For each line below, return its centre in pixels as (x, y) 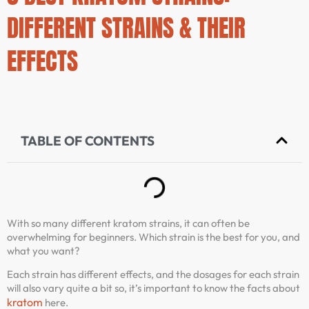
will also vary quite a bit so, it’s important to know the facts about (153, 288)
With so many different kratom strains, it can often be (128, 223)
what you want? (43, 250)
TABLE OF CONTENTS (88, 140)
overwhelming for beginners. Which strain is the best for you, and (153, 237)
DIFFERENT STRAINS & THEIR (126, 28)
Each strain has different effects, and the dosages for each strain (153, 275)
